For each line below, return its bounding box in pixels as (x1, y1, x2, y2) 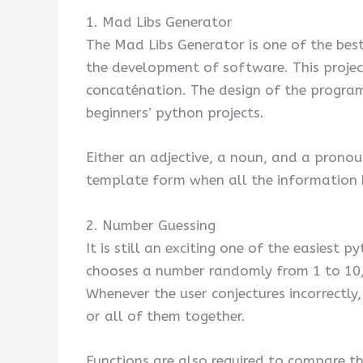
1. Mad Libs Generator (86, 14, 233, 31)
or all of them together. (86, 307, 246, 324)
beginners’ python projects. (86, 105, 264, 122)
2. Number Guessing (86, 216, 216, 233)
